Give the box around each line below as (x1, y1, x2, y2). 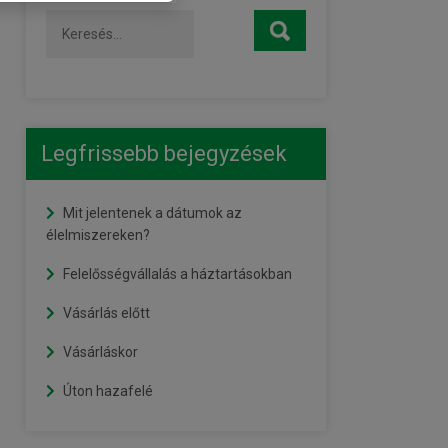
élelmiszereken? (46, 227, 150, 243)
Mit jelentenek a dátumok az (63, 205, 242, 221)
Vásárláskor (63, 344, 138, 360)
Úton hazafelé (63, 383, 153, 399)
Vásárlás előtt (63, 305, 150, 321)
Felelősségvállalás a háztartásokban (63, 266, 292, 282)
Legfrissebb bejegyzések (41, 141, 287, 166)
